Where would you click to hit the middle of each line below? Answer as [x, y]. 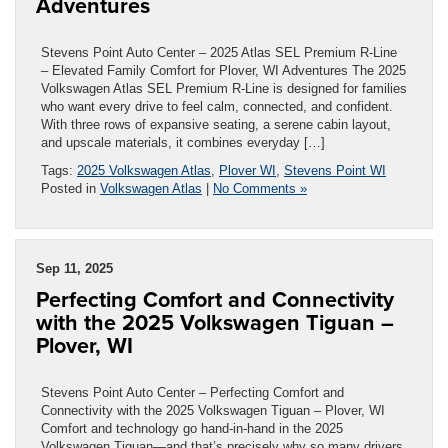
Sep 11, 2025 [74, 268]
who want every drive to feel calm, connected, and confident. [217, 106]
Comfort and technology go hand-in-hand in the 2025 [192, 428]
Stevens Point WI [335, 170]
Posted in [70, 188]
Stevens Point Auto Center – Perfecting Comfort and [192, 392]
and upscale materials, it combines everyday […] [183, 142]
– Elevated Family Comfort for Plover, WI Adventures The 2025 [223, 70]
